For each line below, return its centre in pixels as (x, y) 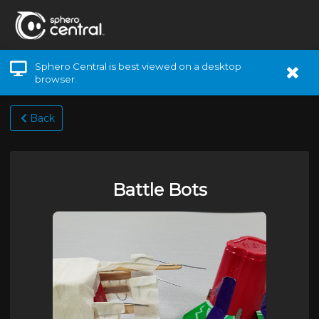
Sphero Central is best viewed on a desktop (138, 66)
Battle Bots (159, 190)
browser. (56, 79)
